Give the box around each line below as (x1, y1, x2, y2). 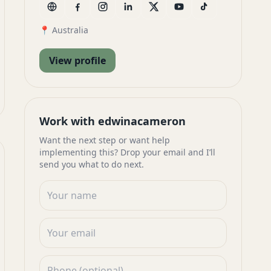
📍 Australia (39, 24, 88, 36)
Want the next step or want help (39, 134, 170, 146)
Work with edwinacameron (39, 114, 186, 128)
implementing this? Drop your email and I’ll (39, 146, 215, 158)
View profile (49, 54, 106, 67)
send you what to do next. (39, 158, 144, 170)
